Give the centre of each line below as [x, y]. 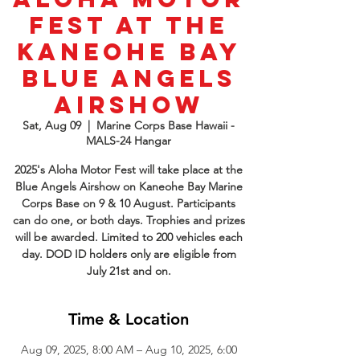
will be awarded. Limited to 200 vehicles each [129, 237]
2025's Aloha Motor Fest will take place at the [129, 170]
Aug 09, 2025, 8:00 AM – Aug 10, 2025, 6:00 [129, 350]
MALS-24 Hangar [129, 141]
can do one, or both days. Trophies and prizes [129, 220]
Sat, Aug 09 [52, 125]
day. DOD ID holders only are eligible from [129, 254]
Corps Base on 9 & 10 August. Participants [129, 203]
